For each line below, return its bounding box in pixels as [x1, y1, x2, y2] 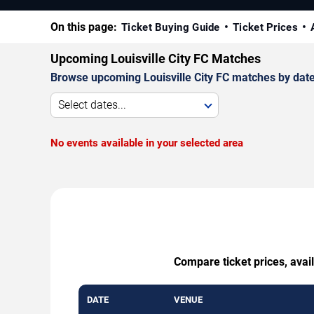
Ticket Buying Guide [121, 20, 220, 34]
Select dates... [58, 97, 126, 111]
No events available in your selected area [50, 136, 243, 149]
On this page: [50, 20, 117, 34]
